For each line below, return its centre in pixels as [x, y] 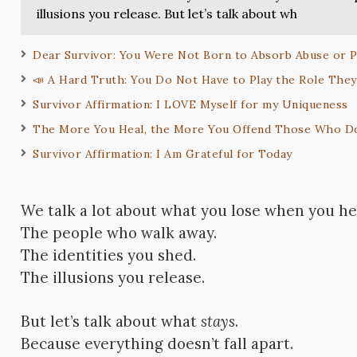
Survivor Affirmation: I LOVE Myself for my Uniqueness [190, 104]
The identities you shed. [109, 255]
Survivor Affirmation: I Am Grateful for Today [163, 154]
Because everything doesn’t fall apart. [157, 344]
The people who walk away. [119, 233]
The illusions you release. [113, 278]
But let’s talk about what [111, 322]
